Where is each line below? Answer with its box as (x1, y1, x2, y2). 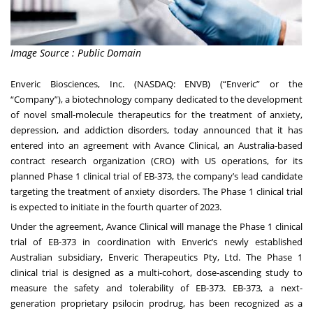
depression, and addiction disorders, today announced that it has (10, 124, 303, 137)
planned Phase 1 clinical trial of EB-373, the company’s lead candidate (10, 170, 303, 183)
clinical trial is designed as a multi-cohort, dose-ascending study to (10, 266, 303, 279)
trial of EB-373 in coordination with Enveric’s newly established (10, 235, 303, 249)
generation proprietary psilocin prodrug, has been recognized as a (10, 297, 303, 310)
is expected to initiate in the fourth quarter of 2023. (10, 201, 221, 214)
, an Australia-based (217, 139, 303, 152)
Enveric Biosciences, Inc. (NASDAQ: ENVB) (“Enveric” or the (10, 78, 303, 91)
